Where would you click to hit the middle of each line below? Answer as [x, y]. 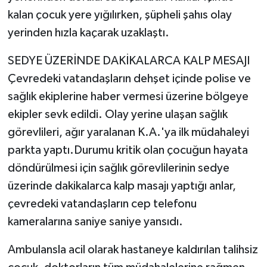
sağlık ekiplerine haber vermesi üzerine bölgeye [128, 97]
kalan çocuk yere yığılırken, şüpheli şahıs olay [119, 15]
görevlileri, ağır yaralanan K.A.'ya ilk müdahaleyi [128, 133]
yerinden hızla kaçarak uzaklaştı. [88, 33]
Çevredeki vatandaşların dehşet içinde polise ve [129, 79]
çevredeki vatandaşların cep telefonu [102, 204]
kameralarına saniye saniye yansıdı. [95, 222]
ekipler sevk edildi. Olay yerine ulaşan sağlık [117, 115]
